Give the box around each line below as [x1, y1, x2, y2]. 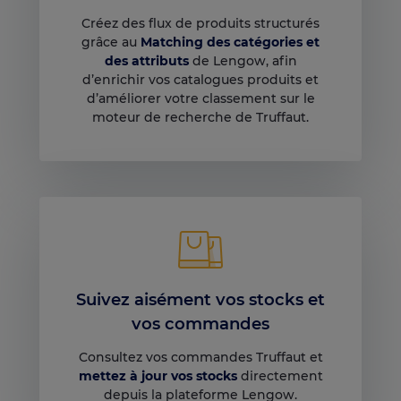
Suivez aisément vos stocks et [76, 288, 325, 310]
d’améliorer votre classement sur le [86, 90, 315, 107]
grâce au [81, 33, 141, 50]
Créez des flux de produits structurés [81, 14, 320, 31]
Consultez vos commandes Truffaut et [78, 349, 323, 366]
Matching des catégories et [141, 33, 320, 50]
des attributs [104, 52, 189, 69]
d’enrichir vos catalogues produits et [82, 71, 319, 88]
